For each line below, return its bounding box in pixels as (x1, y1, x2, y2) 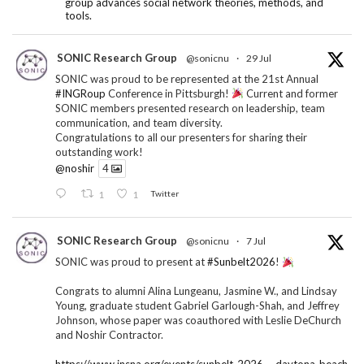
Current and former (243, 86, 338, 100)
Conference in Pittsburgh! (106, 86, 232, 100)
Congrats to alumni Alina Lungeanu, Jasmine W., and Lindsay (55, 284, 337, 298)
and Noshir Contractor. (55, 328, 163, 342)
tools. (65, 8, 92, 22)
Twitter (149, 188, 179, 199)
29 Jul (246, 51, 271, 64)
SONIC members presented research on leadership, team (55, 101, 325, 115)
